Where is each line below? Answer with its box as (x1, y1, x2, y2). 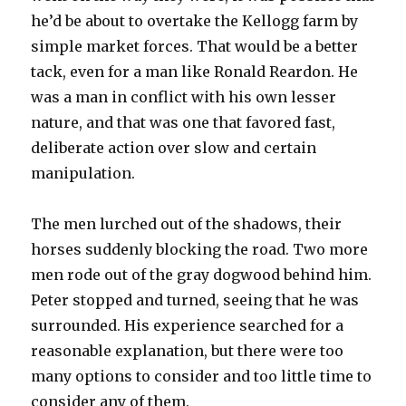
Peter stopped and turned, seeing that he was (31, 290, 360, 309)
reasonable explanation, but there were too (31, 341, 344, 360)
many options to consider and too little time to (31, 366, 372, 385)
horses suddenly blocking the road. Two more (31, 239, 369, 258)
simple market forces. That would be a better (31, 36, 359, 55)
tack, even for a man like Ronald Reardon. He (31, 62, 359, 81)
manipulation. (31, 163, 136, 182)
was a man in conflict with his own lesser (31, 87, 337, 106)
